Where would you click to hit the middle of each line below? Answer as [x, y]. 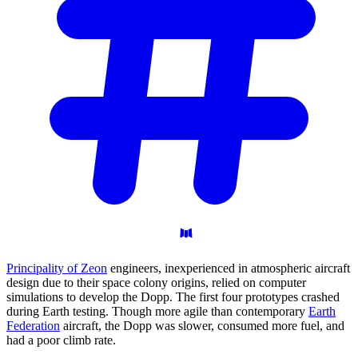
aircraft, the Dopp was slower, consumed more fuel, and [202, 326]
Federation [33, 326]
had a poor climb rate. [61, 340]
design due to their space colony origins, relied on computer [156, 283]
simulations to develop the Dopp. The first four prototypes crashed [173, 297]
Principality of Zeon [57, 268]
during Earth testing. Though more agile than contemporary [157, 312]
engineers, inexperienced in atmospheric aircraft [229, 268]
